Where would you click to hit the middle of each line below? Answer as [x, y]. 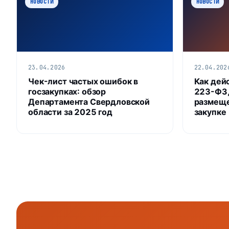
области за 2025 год [70, 112]
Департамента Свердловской [89, 101]
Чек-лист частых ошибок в [83, 81]
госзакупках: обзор [67, 91]
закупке [210, 112]
